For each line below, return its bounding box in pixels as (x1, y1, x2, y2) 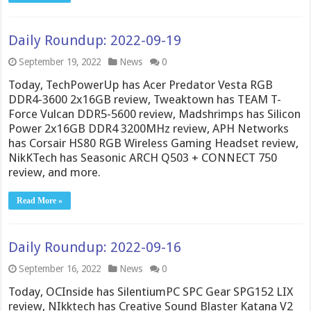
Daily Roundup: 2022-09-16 (8, 239, 182, 255)
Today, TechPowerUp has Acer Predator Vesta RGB (8, 78, 274, 92)
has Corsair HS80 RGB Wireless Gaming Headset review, (8, 136, 299, 150)
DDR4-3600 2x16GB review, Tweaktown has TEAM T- (8, 92, 282, 106)
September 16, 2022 (19, 263, 101, 274)
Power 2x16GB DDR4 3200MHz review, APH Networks (8, 121, 289, 135)
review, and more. (8, 165, 101, 179)
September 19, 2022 (19, 56, 101, 67)
